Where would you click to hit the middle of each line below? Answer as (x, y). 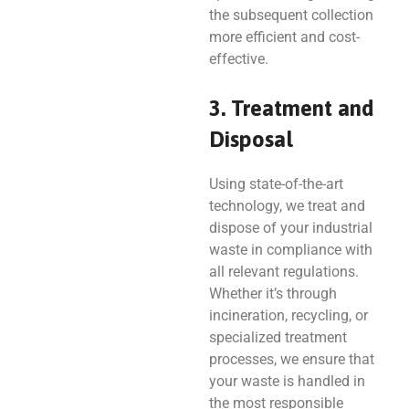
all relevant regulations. (283, 271)
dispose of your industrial (290, 227)
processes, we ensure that (291, 359)
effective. (238, 58)
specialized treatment (278, 337)
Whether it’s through (273, 293)
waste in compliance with (290, 249)
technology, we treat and (287, 205)
